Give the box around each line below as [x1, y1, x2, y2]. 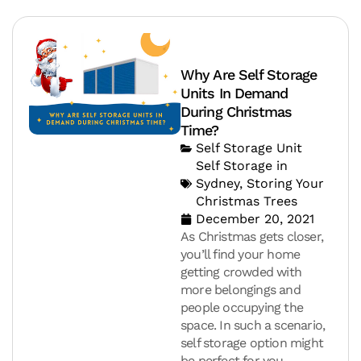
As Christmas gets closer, [180, 229, 323, 245]
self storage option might [180, 335, 323, 351]
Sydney [196, 176, 239, 192]
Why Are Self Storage [180, 66, 317, 84]
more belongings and [180, 282, 301, 298]
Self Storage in [196, 158, 288, 174]
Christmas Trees [196, 193, 297, 210]
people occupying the [180, 300, 303, 316]
